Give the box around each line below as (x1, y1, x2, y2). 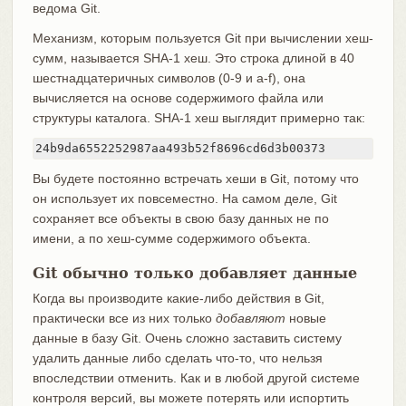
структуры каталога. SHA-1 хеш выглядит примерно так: (32, 111, 365, 126)
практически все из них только (32, 311, 216, 326)
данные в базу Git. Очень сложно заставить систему (32, 331, 342, 346)
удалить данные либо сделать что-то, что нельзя (32, 351, 323, 366)
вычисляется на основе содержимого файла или (32, 91, 324, 106)
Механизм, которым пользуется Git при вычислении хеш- (32, 31, 373, 46)
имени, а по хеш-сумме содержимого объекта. (32, 231, 311, 246)
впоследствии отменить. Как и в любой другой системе (32, 371, 360, 386)
